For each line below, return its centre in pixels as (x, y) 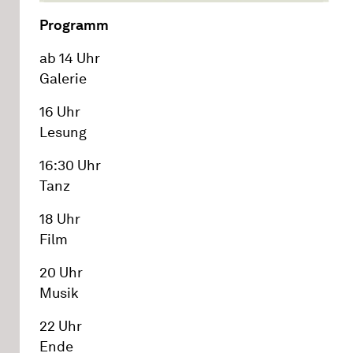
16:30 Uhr (70, 165)
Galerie (63, 78)
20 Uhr (61, 272)
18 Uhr (60, 219)
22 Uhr (61, 326)
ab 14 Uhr (70, 58)
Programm (74, 25)
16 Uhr (60, 111)
